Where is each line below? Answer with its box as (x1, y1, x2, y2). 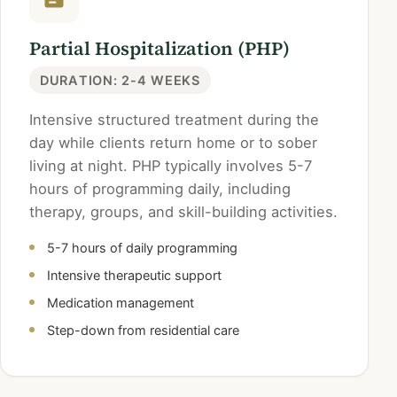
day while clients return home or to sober (29, 134, 317, 152)
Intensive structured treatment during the (29, 111, 319, 129)
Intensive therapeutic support (47, 268, 222, 284)
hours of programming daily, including (29, 180, 291, 198)
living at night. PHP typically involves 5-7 (29, 157, 312, 175)
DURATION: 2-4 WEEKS (40, 73, 200, 89)
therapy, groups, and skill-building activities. (29, 203, 338, 222)
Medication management (47, 295, 194, 311)
